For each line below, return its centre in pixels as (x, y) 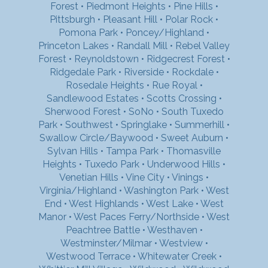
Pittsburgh (72, 19)
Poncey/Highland (165, 32)
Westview (181, 243)
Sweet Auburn (192, 138)
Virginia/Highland (78, 190)
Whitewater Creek (177, 256)
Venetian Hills (89, 177)
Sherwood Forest (83, 111)
